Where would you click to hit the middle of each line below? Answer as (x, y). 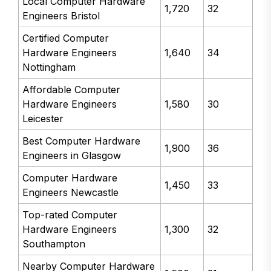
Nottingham (49, 67)
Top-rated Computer (70, 215)
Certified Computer (66, 38)
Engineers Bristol (61, 16)
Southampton (54, 244)
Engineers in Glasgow (72, 156)
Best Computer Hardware (82, 141)
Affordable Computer (72, 90)
